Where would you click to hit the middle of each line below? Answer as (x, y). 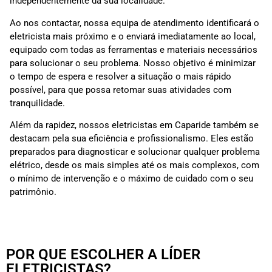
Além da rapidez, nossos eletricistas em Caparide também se (134, 125)
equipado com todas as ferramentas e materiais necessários (134, 49)
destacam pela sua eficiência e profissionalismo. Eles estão (132, 138)
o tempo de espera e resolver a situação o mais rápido (121, 76)
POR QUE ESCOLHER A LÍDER (103, 255)
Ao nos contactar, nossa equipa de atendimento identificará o (134, 23)
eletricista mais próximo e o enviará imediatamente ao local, (133, 36)
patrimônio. (33, 192)
